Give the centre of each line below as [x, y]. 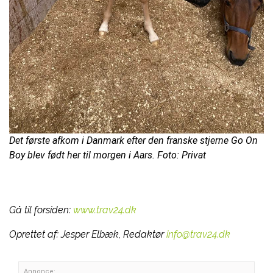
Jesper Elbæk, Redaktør [112, 234]
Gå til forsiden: [41, 210]
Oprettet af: [35, 234]
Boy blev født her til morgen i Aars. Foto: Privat [108, 155]
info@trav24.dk [198, 234]
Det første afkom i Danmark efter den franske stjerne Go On [133, 140]
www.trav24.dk [105, 210]
